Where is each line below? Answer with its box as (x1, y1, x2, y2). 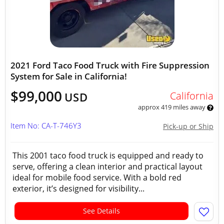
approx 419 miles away (137, 102, 207, 111)
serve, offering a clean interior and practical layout (12, 161, 202, 172)
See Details (83, 206, 120, 215)
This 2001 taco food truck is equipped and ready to (12, 150, 203, 161)
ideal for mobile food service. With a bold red (12, 172, 181, 183)
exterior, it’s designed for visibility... (12, 183, 144, 194)
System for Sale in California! (10, 70, 127, 82)
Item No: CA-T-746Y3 (10, 120, 81, 130)
